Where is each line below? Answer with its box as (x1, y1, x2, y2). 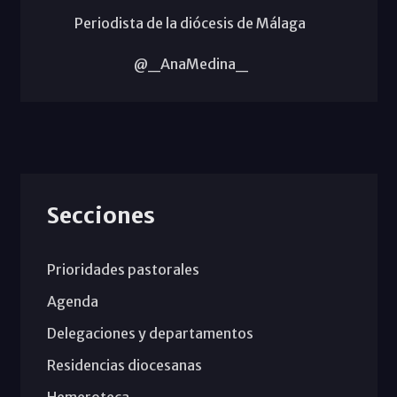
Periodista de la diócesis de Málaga (74, 13, 306, 32)
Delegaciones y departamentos (46, 323, 253, 342)
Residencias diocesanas (46, 355, 202, 374)
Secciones (46, 200, 155, 230)
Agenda (46, 292, 98, 310)
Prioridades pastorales (46, 260, 199, 278)
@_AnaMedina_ (131, 54, 248, 73)
